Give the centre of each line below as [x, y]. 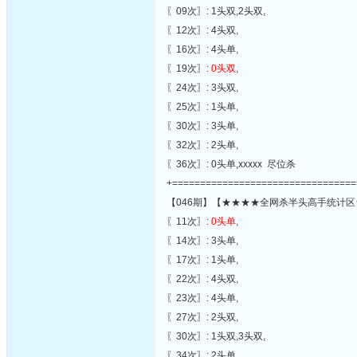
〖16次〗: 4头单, [202, 49]
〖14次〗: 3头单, [202, 241]
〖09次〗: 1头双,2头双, [216, 11]
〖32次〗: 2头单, [202, 145]
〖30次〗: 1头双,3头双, [216, 336]
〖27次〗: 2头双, [202, 317]
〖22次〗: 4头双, [202, 279]
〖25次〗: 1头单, [202, 107]
